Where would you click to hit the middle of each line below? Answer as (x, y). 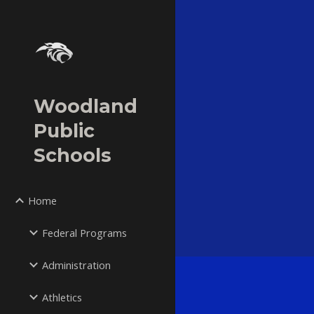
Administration (76, 265)
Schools (73, 155)
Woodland (86, 106)
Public (64, 131)
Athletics (62, 297)
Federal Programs (84, 233)
